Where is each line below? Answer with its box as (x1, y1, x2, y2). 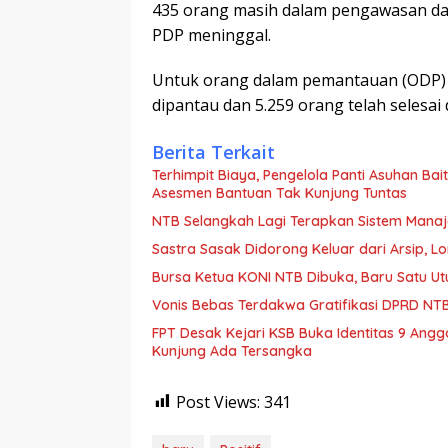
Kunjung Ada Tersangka (152, 341, 312, 360)
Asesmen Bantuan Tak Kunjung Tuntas (152, 183, 407, 202)
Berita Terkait (152, 139, 275, 164)
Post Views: (176, 390, 260, 413)
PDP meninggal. (152, 23, 271, 46)
